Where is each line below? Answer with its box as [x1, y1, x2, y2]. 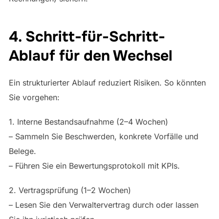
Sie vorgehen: [8, 92, 60, 102]
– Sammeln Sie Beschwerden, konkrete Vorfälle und [8, 131, 198, 141]
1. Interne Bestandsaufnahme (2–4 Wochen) [8, 116, 168, 127]
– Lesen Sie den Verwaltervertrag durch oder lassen [8, 199, 198, 210]
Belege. [8, 146, 36, 156]
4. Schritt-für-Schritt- [8, 27, 165, 46]
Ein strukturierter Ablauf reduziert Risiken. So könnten [8, 77, 206, 88]
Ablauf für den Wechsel [8, 46, 173, 65]
